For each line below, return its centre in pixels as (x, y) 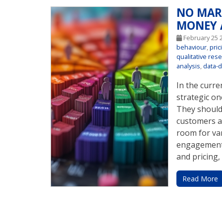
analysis (189, 66)
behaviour (192, 47)
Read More (200, 179)
